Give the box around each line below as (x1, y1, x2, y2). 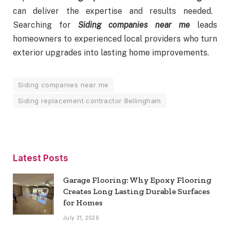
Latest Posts (13, 152, 68, 163)
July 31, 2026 (63, 214, 99, 221)
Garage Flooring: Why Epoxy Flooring (63, 175, 212, 185)
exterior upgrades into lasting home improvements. (13, 47, 209, 57)
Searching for (13, 20, 78, 30)
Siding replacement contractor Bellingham (18, 96, 161, 105)
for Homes (63, 197, 103, 207)
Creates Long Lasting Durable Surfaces (63, 186, 210, 196)
